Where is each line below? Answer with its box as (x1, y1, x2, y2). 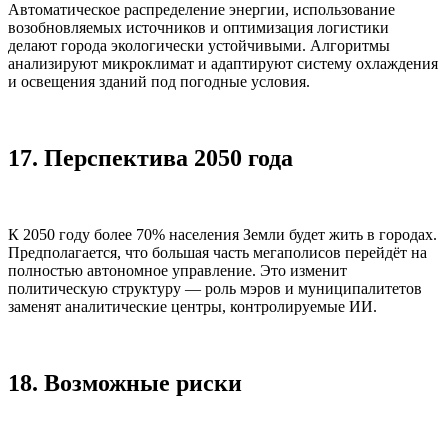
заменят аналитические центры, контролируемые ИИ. (8, 297, 377, 315)
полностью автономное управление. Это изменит (8, 261, 347, 279)
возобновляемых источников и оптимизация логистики (8, 18, 389, 36)
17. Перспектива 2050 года (8, 144, 293, 171)
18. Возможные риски (8, 369, 242, 396)
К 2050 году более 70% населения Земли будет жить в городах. (8, 225, 437, 243)
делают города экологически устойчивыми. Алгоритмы (8, 36, 390, 54)
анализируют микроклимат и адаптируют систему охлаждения (8, 54, 438, 72)
